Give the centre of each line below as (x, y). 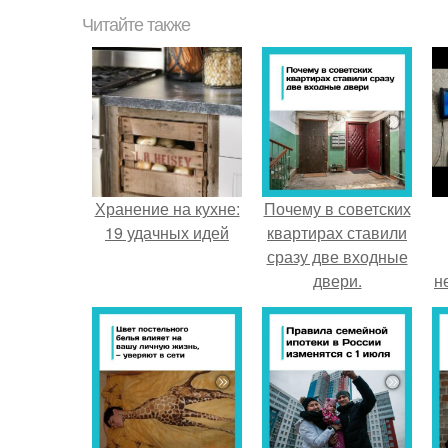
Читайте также (136, 25)
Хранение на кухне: (167, 208)
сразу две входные (337, 256)
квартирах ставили (337, 232)
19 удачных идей (167, 232)
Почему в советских (337, 208)
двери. (337, 280)
